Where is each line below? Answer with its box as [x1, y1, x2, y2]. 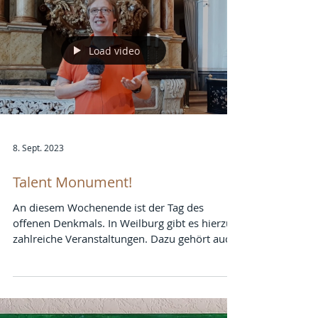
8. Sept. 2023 [13, 181, 64, 192]
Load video [89, 82, 140, 97]
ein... [13, 286, 36, 300]
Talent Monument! [13, 212, 132, 231]
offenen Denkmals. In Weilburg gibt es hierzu [13, 255, 232, 269]
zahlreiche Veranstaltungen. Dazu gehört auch [13, 270, 236, 285]
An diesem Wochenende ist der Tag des [13, 239, 204, 253]
